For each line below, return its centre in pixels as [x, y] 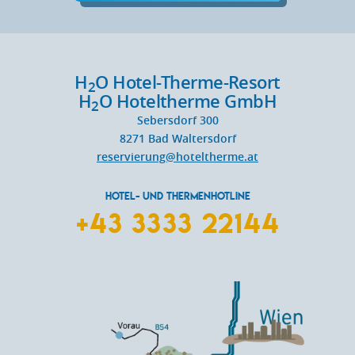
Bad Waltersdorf [192, 138]
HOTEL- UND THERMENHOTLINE [177, 196]
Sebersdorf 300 [177, 120]
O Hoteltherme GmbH [187, 101]
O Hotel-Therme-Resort [188, 82]
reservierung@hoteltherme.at [177, 156]
